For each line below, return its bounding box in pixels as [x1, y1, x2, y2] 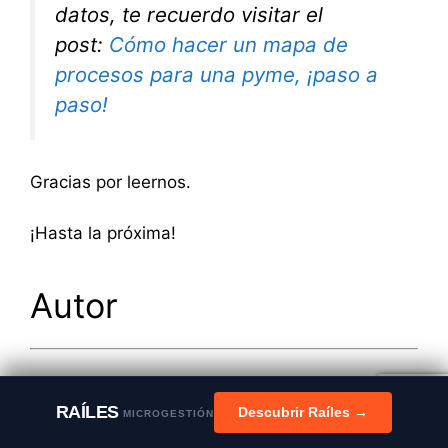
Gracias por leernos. [30, 172, 191, 193]
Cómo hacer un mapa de [109, 31, 348, 57]
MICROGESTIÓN [123, 407, 215, 419]
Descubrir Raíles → [238, 404, 369, 420]
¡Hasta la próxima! [30, 222, 176, 243]
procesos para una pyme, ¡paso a [55, 61, 378, 87]
